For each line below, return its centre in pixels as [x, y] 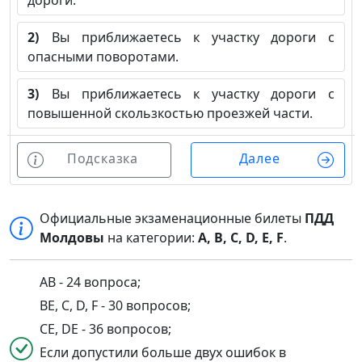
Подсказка [102, 159]
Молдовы [72, 238]
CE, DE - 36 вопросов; [106, 329]
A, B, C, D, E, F [241, 238]
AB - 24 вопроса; [90, 282]
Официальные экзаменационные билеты [173, 219]
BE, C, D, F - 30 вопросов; [116, 306]
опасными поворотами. [103, 57]
